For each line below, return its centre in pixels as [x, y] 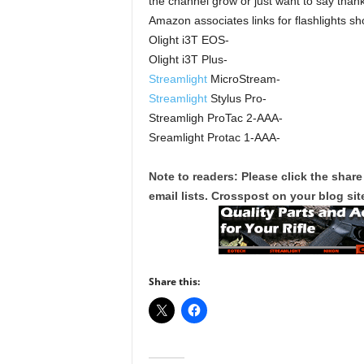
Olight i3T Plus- [188, 59]
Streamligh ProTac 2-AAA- [215, 118]
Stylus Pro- [236, 98]
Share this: [174, 282]
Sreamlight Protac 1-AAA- [214, 137]
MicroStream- [243, 79]
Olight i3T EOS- [188, 40]
